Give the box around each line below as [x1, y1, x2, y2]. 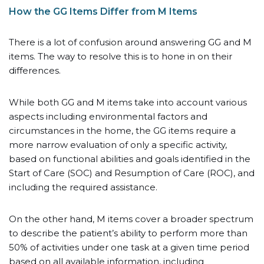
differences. [9, 65, 61, 76]
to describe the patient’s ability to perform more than [9, 227, 247, 239]
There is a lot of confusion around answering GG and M [9, 37, 252, 48]
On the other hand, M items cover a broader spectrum [9, 213, 253, 225]
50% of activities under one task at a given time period [9, 242, 249, 253]
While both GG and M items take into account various [9, 97, 247, 108]
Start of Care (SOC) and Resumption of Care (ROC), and [9, 167, 255, 179]
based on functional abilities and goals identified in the [9, 153, 250, 164]
